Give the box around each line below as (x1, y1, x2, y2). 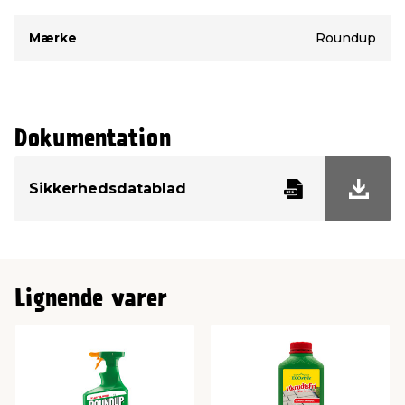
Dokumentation (14, 127, 171, 151)
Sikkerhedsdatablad (29, 179, 186, 197)
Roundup (316, 29, 376, 46)
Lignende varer (14, 287, 167, 311)
